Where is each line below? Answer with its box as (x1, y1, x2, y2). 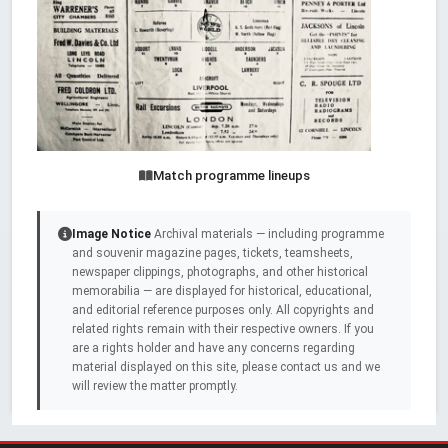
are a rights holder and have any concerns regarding (72, 341, 355, 356)
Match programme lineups (152, 168, 310, 184)
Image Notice (72, 227, 151, 242)
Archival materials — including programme (151, 227, 384, 242)
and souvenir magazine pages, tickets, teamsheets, (72, 246, 353, 261)
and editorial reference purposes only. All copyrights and (72, 303, 374, 318)
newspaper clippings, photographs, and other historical (72, 265, 368, 280)
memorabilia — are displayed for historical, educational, (72, 284, 372, 299)
